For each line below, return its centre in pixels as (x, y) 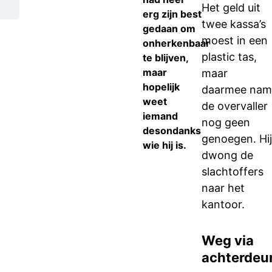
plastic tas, (229, 57)
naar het (223, 188)
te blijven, (165, 58)
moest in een (235, 40)
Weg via (228, 240)
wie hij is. (165, 145)
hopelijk (161, 87)
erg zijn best (172, 14)
